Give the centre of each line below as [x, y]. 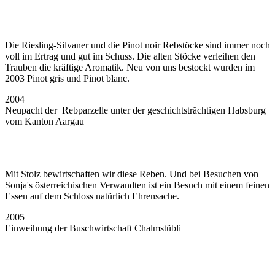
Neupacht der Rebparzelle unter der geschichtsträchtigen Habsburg [135, 110]
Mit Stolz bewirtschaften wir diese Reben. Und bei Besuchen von [132, 174]
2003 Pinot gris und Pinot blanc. [67, 78]
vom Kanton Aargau [45, 121]
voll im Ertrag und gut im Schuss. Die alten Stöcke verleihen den [130, 56]
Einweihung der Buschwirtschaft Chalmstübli [93, 228]
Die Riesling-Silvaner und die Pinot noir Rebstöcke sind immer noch [137, 45]
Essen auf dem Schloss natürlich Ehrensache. [92, 196]
